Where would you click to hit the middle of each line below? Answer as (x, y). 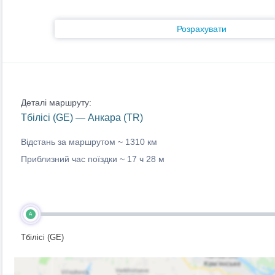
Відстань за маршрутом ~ (73, 142)
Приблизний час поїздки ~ (74, 159)
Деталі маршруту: (56, 103)
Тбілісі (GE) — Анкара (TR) (82, 118)
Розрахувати (202, 29)
